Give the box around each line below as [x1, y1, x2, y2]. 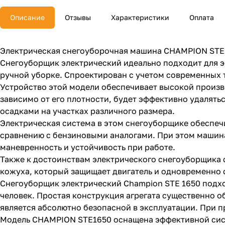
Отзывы [65, 13, 91, 22]
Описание [10, 13, 45, 22]
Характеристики [111, 13, 169, 22]
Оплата [189, 13, 214, 22]
